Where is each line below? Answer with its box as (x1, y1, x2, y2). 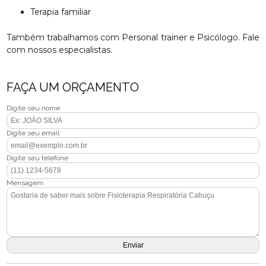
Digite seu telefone (7, 154, 69, 162)
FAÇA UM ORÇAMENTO (7, 80, 140, 94)
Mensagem (7, 179, 44, 187)
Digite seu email (7, 129, 60, 137)
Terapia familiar (34, 7, 91, 17)
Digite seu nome (7, 104, 61, 112)
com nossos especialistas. (7, 45, 113, 55)
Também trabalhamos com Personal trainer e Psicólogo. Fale (7, 32, 259, 43)
